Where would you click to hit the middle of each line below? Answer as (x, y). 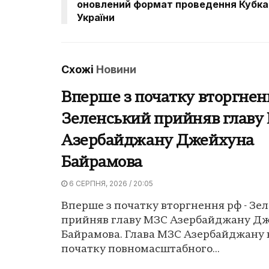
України (96, 17)
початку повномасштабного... (141, 249)
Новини (116, 69)
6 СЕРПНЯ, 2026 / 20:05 (110, 183)
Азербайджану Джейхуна (158, 141)
